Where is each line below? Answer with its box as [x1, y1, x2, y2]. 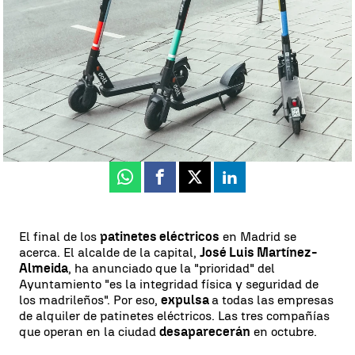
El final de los [19, 229, 100, 244]
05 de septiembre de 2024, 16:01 [134, 116, 296, 130]
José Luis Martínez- [200, 245, 317, 260]
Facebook [158, 175, 221, 192]
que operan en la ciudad [19, 324, 159, 339]
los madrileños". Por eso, [19, 292, 161, 307]
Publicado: [69, 131, 124, 144]
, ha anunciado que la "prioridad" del [68, 261, 275, 276]
